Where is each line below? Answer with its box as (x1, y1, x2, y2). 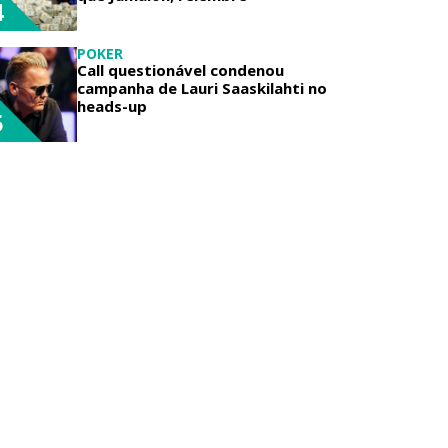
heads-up (77, 96, 147, 116)
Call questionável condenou (77, 60, 284, 80)
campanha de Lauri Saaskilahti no (77, 78, 327, 98)
